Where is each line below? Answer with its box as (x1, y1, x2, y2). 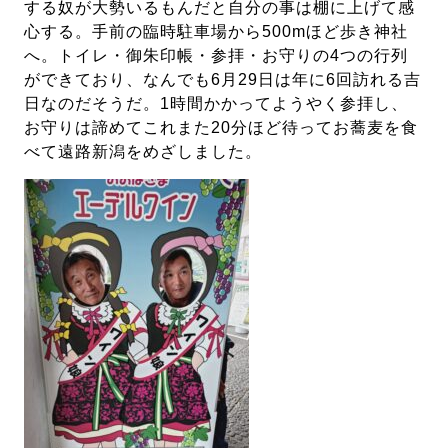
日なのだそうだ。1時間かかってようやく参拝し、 (24, 95, 409, 113)
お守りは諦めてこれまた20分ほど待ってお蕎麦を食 (24, 119, 419, 137)
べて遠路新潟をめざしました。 (24, 143, 263, 161)
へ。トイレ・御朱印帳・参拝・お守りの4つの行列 (24, 47, 409, 65)
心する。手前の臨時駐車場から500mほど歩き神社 (24, 23, 409, 41)
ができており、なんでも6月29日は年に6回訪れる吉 (24, 71, 422, 89)
